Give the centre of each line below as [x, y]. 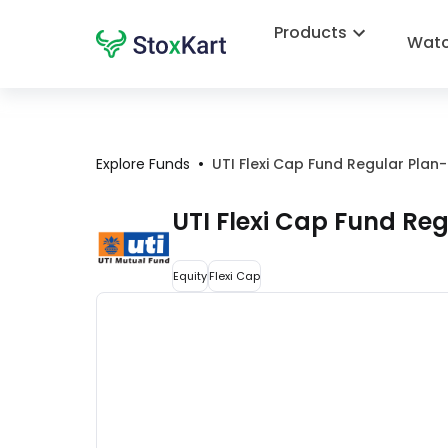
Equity [190, 275]
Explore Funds [143, 163]
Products [310, 32]
